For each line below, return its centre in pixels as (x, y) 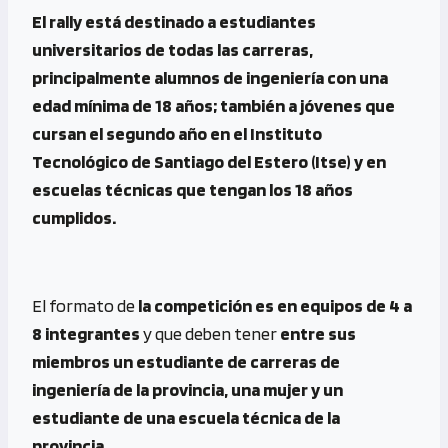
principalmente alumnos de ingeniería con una (210, 77)
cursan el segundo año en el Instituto (177, 133)
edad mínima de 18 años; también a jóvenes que (213, 105)
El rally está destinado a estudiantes (174, 21)
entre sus (318, 333)
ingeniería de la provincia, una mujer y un (187, 389)
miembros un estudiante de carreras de (186, 361)
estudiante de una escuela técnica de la (186, 417)
